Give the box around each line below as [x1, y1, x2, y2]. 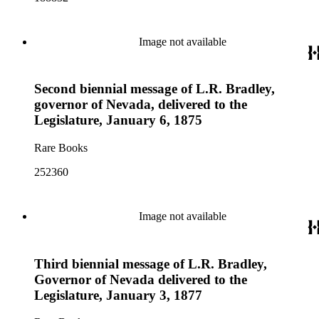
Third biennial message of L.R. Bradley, [34, 256, 267, 271]
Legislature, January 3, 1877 [34, 287, 202, 303]
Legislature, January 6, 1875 [34, 113, 202, 128]
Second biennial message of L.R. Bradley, [34, 81, 275, 97]
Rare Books [34, 142, 88, 154]
